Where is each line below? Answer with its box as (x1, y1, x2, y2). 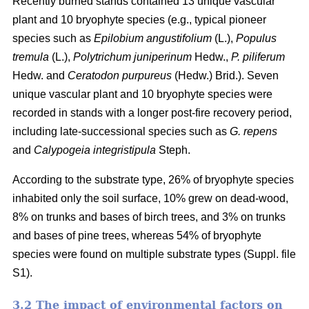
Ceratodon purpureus (68, 69, 172, 81)
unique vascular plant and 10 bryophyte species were (12, 88, 272, 100)
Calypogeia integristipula (34, 143, 156, 156)
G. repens (230, 125, 277, 137)
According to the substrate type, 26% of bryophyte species (12, 173, 294, 186)
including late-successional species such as (12, 125, 230, 137)
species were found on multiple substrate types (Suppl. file (12, 248, 296, 260)
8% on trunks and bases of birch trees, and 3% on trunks (12, 210, 286, 223)
